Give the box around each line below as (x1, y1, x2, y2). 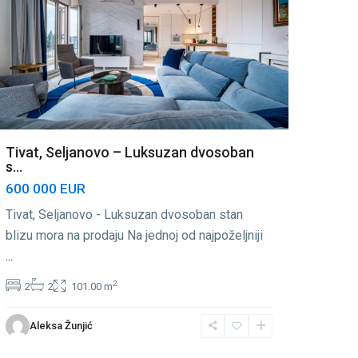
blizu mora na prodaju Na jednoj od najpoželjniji (6, 228, 263, 244)
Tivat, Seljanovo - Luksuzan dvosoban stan (6, 207, 243, 223)
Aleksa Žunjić (30, 320, 93, 332)
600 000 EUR (6, 181, 86, 197)
